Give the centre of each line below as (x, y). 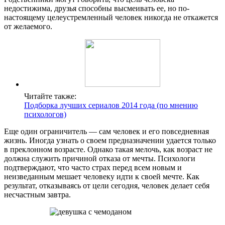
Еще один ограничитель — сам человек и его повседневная (106, 131)
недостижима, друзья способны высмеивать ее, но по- (97, 8)
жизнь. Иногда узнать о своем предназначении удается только (110, 140)
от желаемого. (28, 26)
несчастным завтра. (37, 194)
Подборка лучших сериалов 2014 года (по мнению (111, 105)
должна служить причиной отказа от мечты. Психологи (100, 158)
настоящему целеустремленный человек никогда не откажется (111, 17)
